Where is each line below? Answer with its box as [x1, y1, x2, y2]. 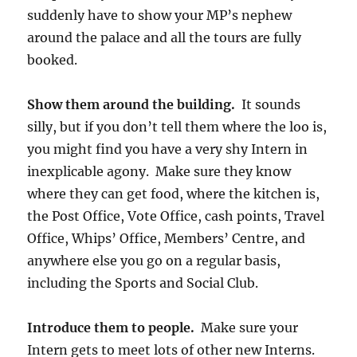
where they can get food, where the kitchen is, [27, 186, 320, 202]
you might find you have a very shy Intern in [27, 141, 308, 158]
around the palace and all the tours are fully [27, 29, 302, 46]
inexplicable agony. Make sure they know [27, 163, 292, 180]
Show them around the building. [27, 96, 242, 113]
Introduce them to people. [27, 320, 195, 336]
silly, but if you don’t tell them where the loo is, [27, 119, 328, 135]
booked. [27, 52, 78, 69]
